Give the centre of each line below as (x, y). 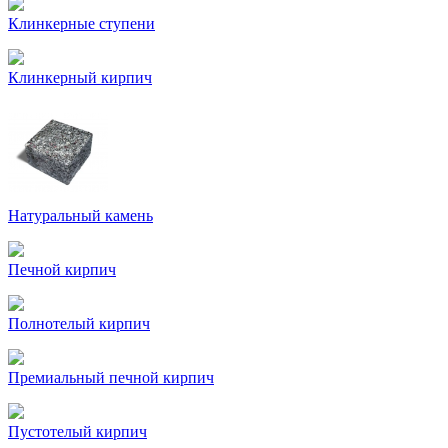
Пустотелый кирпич (77, 431)
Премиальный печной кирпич (111, 377)
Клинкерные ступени (81, 23)
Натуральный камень (80, 215)
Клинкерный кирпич (80, 77)
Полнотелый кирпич (79, 323)
